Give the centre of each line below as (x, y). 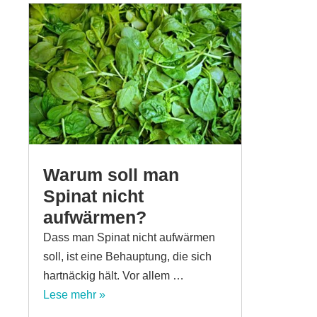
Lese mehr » (74, 295)
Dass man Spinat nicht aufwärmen (129, 238)
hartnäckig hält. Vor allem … (114, 276)
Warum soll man (111, 175)
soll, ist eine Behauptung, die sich (127, 257)
